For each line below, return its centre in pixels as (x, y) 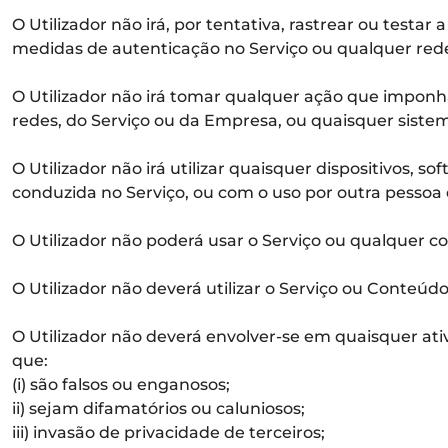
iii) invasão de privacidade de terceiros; (168, 432)
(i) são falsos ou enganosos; (121, 384)
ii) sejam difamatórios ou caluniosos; (158, 408)
